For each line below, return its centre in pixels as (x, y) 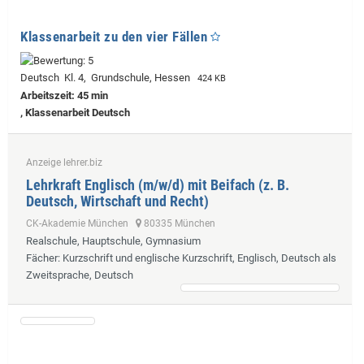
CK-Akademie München (81, 224)
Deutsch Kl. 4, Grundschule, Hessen (108, 78)
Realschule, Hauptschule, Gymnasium (113, 241)
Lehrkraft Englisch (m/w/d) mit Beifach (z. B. (158, 185)
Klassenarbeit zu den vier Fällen (114, 37)
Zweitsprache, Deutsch (80, 275)
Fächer (42, 258)
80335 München (178, 224)
